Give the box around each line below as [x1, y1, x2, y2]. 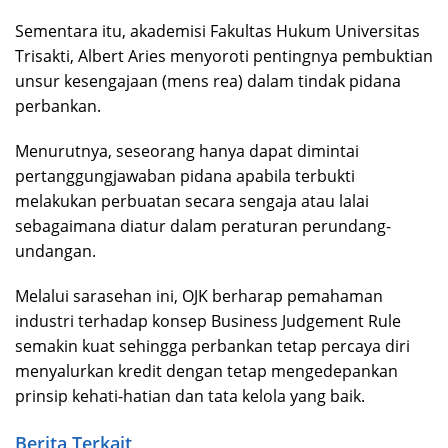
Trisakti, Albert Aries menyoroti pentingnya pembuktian [15, 45, 433, 68]
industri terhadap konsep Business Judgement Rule [15, 310, 401, 333]
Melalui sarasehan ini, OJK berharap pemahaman [15, 285, 383, 308]
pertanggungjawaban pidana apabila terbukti [15, 165, 355, 188]
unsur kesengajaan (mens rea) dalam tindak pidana [15, 70, 401, 93]
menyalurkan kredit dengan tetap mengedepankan [15, 360, 398, 383]
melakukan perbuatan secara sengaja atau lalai [15, 190, 369, 213]
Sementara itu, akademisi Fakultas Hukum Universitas [15, 20, 420, 43]
